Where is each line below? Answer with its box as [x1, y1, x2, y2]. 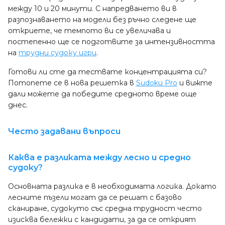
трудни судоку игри [19, 48, 96, 57]
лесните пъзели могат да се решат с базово [8, 193, 182, 202]
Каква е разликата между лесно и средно [8, 153, 191, 162]
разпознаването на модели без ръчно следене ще [8, 15, 196, 24]
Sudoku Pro [136, 78, 177, 87]
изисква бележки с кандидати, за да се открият [8, 215, 196, 224]
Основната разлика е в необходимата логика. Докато [8, 182, 216, 191]
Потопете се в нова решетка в [8, 78, 136, 87]
